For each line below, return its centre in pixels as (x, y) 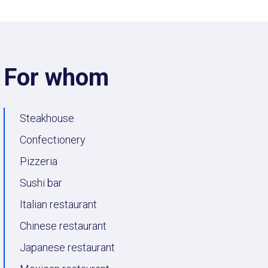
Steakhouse (47, 118)
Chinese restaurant (63, 226)
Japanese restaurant (67, 247)
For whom (56, 77)
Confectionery (53, 139)
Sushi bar (41, 182)
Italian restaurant (58, 204)
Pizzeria (39, 161)
